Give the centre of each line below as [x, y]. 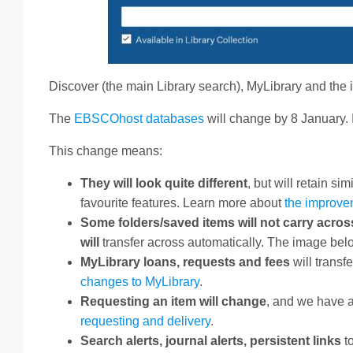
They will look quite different [164, 184]
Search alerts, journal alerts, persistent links [212, 341]
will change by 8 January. [278, 119]
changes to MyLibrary [140, 282]
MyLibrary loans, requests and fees [185, 262]
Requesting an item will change [173, 302]
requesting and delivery [145, 321]
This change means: [106, 151]
